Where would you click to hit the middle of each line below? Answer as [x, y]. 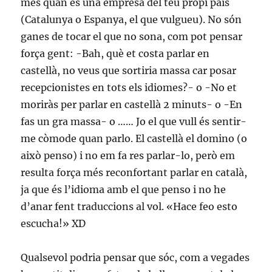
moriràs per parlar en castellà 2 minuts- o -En [132, 104]
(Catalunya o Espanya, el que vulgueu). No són [131, 19]
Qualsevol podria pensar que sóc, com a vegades [135, 257]
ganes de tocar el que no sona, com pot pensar [132, 36]
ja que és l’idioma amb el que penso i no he [124, 189]
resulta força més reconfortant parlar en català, [134, 172]
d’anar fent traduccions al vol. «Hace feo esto [129, 206]
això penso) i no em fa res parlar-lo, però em [128, 155]
